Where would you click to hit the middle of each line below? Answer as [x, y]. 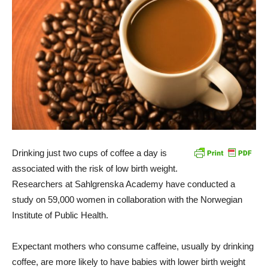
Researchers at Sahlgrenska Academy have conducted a [124, 184]
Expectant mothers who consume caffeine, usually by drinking [133, 246]
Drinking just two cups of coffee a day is [89, 153]
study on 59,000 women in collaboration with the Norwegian [127, 199]
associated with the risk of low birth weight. [95, 168]
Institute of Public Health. [60, 215]
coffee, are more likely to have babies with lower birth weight [129, 261]
